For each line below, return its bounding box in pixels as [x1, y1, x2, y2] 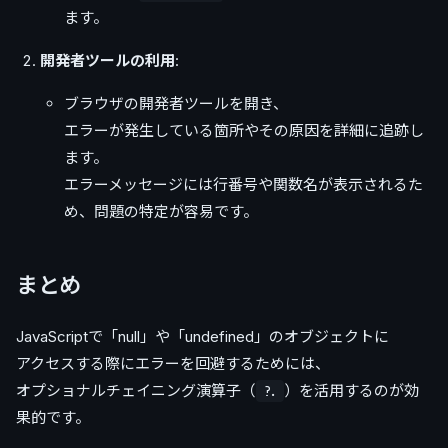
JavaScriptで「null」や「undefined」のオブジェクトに [16, 327, 389, 347]
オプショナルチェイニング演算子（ [16, 381, 256, 401]
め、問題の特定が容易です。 [64, 202, 258, 221]
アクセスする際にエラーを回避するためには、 [16, 354, 330, 374]
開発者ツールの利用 [40, 51, 175, 70]
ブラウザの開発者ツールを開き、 [64, 94, 288, 113]
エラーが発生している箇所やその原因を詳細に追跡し [64, 121, 424, 140]
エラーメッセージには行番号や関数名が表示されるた [64, 175, 423, 194]
